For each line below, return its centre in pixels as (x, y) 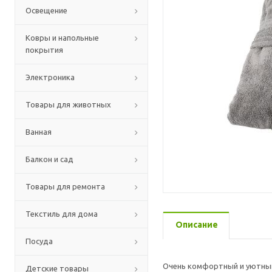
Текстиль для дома (62, 214)
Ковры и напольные (62, 38)
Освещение (46, 10)
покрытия (44, 50)
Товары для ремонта (65, 186)
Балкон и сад (49, 159)
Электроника (50, 77)
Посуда (39, 241)
